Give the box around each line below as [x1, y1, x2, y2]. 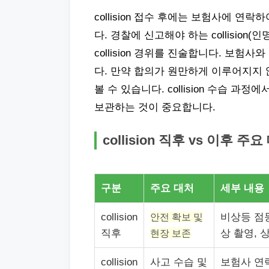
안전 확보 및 [150, 211, 203, 222]
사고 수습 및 [150, 256, 207, 268]
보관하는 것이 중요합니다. [94, 101, 216, 113]
